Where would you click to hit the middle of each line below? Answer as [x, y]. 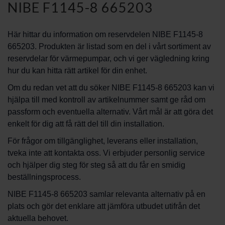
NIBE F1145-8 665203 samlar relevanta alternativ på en [106, 194]
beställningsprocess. [44, 177]
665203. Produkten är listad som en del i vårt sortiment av [109, 46]
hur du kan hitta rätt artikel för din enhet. [77, 71]
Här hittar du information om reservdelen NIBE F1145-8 [105, 34]
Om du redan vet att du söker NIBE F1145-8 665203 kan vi [111, 88]
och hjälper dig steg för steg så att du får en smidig [96, 165]
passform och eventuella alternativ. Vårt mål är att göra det [110, 112]
